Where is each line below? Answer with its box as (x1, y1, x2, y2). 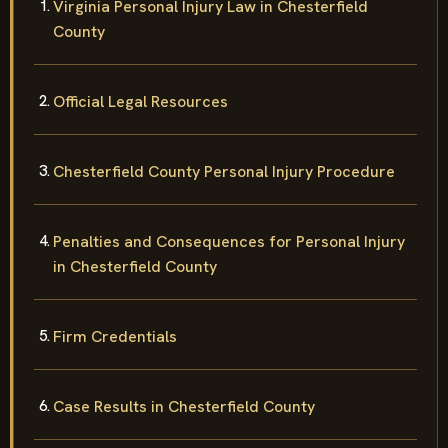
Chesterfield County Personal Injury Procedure (53, 160, 395, 182)
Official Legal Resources (53, 90, 228, 112)
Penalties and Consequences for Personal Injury (53, 230, 405, 252)
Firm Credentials (53, 325, 177, 347)
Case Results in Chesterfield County (53, 395, 315, 417)
